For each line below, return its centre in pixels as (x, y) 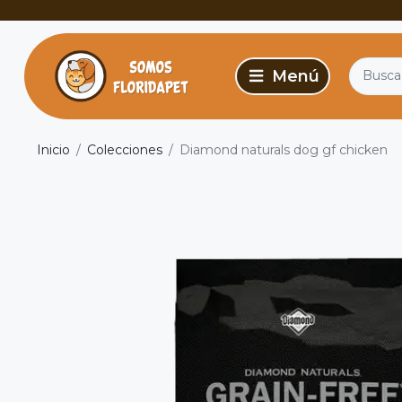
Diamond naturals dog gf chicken (284, 150)
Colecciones (125, 150)
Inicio (53, 150)
